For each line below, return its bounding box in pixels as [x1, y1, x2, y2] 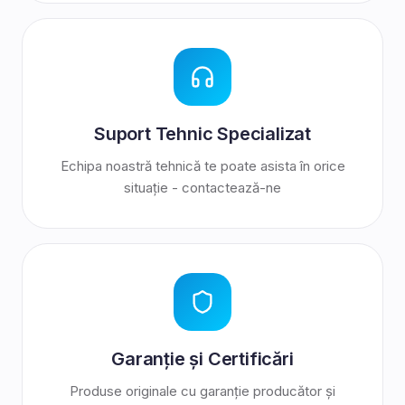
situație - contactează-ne [124, 179, 281, 196]
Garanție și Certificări [111, 348, 294, 370]
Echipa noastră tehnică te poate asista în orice [60, 157, 345, 174]
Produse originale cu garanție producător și [70, 382, 335, 400]
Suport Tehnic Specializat [94, 123, 311, 145]
